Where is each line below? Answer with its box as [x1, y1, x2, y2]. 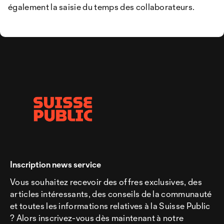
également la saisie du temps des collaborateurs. [8, 1, 195, 12]
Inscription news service [10, 159, 101, 169]
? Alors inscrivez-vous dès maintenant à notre [10, 212, 184, 223]
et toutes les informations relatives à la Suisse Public [10, 200, 210, 211]
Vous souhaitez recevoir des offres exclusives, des [10, 176, 202, 187]
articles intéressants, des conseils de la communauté [10, 188, 212, 199]
